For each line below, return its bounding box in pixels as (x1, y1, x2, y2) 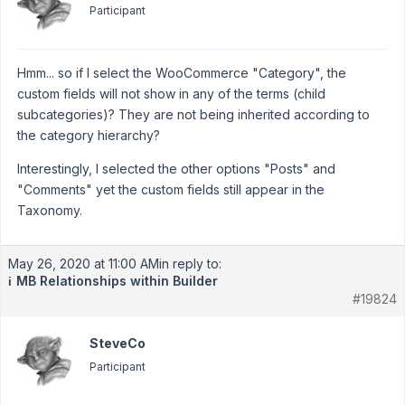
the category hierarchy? (17, 127, 160, 143)
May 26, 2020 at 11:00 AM (8, 256, 159, 271)
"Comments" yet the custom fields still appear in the (17, 182, 325, 197)
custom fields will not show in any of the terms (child (17, 86, 325, 101)
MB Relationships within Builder (16, 273, 218, 288)
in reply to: (159, 256, 221, 271)
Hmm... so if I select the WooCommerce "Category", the (17, 65, 346, 80)
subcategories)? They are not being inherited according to (17, 107, 370, 122)
